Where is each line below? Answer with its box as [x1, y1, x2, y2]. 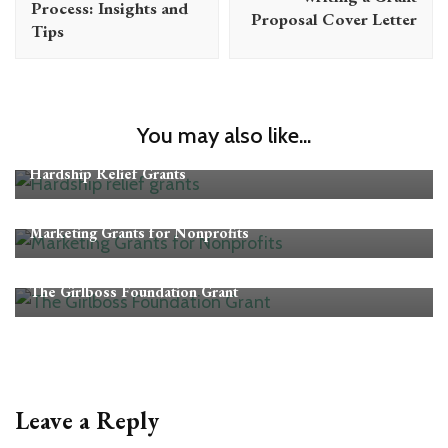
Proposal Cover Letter [251, 8, 417, 31]
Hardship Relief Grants [30, 164, 186, 184]
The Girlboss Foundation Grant [30, 282, 238, 302]
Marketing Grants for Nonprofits [30, 223, 249, 243]
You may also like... [137, 122, 311, 150]
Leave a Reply [15, 405, 159, 437]
